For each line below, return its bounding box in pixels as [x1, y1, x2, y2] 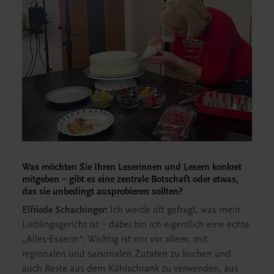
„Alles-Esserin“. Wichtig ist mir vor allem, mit [22, 234, 207, 245]
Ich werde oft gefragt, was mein [108, 204, 240, 216]
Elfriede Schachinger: [22, 204, 108, 216]
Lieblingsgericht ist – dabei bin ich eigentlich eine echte [22, 219, 250, 231]
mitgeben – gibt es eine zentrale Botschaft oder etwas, [22, 174, 239, 185]
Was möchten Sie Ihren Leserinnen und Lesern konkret [22, 161, 242, 173]
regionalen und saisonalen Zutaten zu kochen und [22, 248, 231, 260]
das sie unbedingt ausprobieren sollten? [22, 186, 183, 198]
